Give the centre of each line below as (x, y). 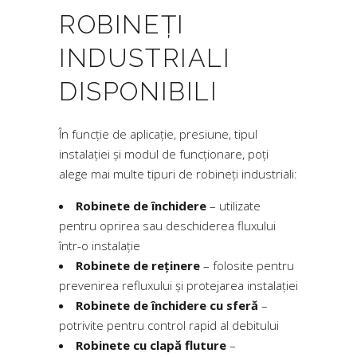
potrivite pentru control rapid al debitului (169, 325)
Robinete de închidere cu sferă (167, 305)
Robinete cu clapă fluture (151, 345)
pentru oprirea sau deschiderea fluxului (167, 226)
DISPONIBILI (139, 91)
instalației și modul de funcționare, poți (164, 154)
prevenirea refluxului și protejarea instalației (178, 285)
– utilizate (233, 206)
